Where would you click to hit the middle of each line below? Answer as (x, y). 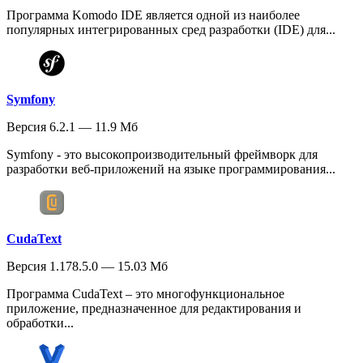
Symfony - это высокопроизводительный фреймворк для (162, 154)
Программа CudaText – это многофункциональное (145, 293)
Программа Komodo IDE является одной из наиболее (153, 15)
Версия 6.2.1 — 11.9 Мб (72, 126)
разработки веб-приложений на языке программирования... (171, 169)
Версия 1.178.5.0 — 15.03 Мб (87, 266)
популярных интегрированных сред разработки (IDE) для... (171, 29)
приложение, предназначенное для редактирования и (154, 308)
